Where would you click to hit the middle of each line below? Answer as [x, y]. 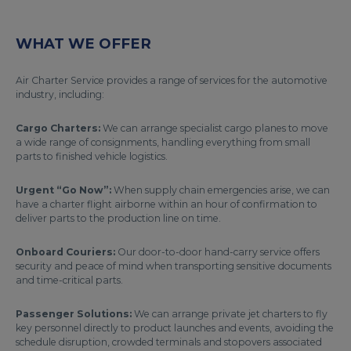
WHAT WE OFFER [83, 43]
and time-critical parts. [69, 280]
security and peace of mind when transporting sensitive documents [174, 266]
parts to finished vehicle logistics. [92, 156]
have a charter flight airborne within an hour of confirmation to [166, 204]
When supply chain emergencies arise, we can [221, 190]
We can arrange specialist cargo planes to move [214, 128]
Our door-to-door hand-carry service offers [219, 251]
